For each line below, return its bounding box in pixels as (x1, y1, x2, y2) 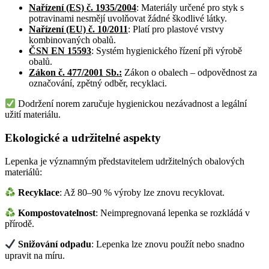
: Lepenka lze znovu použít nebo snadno (91, 239, 245, 250)
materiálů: (5, 166, 42, 177)
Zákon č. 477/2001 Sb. (29, 67, 119, 77)
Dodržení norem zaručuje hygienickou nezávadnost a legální (16, 98, 247, 109)
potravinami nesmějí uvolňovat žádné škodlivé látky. (29, 13, 227, 23)
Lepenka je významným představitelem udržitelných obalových (5, 156, 244, 166)
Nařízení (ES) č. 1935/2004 (29, 2, 136, 13)
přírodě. (5, 219, 34, 229)
